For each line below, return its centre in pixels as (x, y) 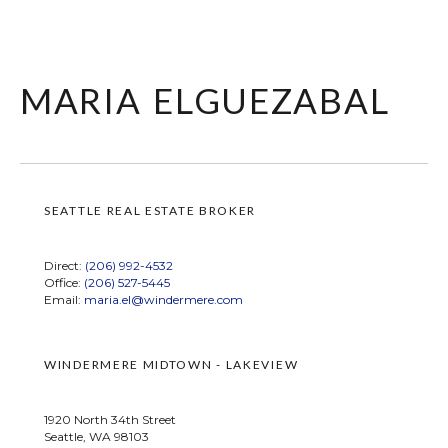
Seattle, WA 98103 (96, 436)
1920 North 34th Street (110, 419)
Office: (64, 282)
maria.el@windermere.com (163, 299)
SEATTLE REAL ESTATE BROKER (150, 210)
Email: (64, 299)
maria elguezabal (205, 95)
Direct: (64, 265)
